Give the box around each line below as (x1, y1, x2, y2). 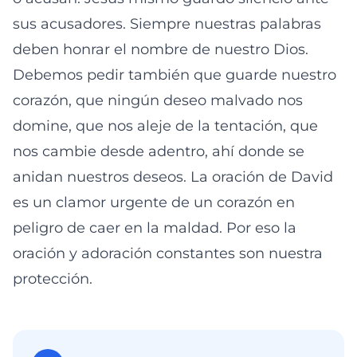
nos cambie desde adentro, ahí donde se (13, 143, 304, 160)
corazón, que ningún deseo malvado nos (13, 92, 303, 109)
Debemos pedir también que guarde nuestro (13, 66, 336, 84)
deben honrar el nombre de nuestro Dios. (13, 41, 308, 58)
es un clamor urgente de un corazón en (13, 194, 295, 211)
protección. (13, 270, 92, 288)
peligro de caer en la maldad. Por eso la (13, 219, 296, 237)
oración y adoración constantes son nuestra (13, 245, 323, 262)
